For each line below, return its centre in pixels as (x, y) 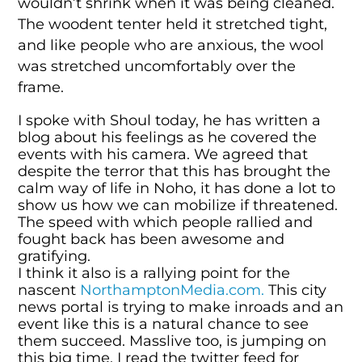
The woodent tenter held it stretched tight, (173, 23)
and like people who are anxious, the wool (171, 44)
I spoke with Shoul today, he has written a (170, 120)
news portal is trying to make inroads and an (181, 307)
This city (298, 290)
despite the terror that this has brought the (175, 171)
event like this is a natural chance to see (164, 324)
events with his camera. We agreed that (163, 154)
